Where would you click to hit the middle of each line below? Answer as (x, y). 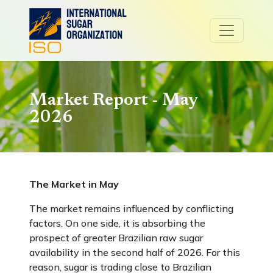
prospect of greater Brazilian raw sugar (116, 238)
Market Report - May (114, 101)
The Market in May (74, 184)
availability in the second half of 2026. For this (135, 252)
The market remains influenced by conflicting (131, 208)
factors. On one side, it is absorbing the (117, 223)
